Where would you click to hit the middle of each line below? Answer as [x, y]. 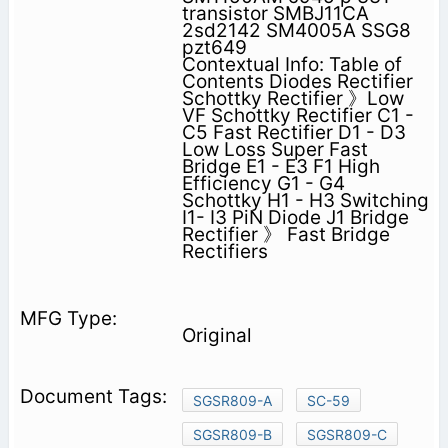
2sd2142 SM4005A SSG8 [296, 31]
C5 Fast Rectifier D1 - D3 [293, 133]
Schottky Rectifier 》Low [292, 99]
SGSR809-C [346, 435]
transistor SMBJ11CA [275, 14]
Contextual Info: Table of [291, 65]
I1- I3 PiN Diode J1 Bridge [295, 218]
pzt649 [214, 48]
